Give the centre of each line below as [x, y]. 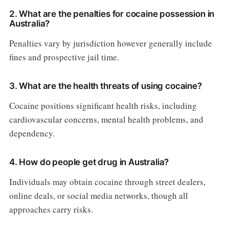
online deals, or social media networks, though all [98, 196]
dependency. [32, 133]
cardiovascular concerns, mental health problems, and [106, 120]
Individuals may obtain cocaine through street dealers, [107, 182]
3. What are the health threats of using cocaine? [105, 86]
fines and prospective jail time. [64, 57]
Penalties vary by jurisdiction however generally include [110, 43]
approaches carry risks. [51, 210]
